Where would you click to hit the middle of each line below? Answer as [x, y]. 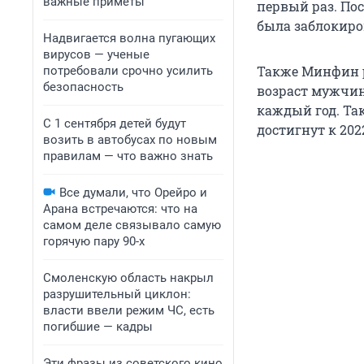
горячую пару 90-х [94, 241]
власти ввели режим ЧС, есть [129, 310]
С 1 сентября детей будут [115, 123]
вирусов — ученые [96, 54]
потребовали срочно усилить [128, 71]
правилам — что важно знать [128, 156]
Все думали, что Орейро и [133, 193]
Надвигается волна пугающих [129, 38]
